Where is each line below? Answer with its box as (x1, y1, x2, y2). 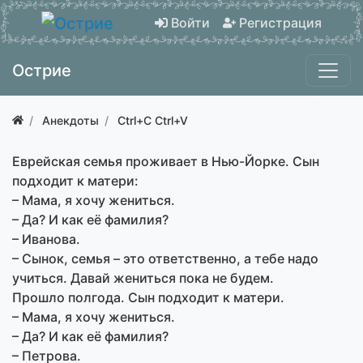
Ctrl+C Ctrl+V (117, 113, 188, 127)
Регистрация (239, 14, 322, 31)
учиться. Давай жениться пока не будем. (12, 269, 274, 286)
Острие (12, 60, 71, 80)
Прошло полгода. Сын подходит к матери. (12, 288, 284, 305)
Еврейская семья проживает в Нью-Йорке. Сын (12, 152, 319, 169)
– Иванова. (12, 230, 80, 247)
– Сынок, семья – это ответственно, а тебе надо (12, 250, 318, 267)
